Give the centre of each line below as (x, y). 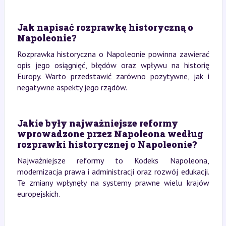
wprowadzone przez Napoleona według (110, 134)
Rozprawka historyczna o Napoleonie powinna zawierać (113, 54)
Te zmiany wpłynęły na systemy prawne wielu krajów (113, 183)
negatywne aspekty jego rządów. (72, 87)
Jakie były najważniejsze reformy (97, 123)
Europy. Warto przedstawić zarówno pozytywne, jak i (113, 76)
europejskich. (38, 194)
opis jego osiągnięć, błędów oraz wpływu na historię (113, 65)
